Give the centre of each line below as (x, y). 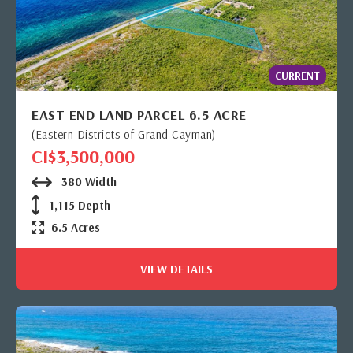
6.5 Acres (76, 228)
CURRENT (297, 76)
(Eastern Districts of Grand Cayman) (124, 135)
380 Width (87, 182)
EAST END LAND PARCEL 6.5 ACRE (139, 115)
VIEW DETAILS (176, 269)
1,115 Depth (78, 206)
